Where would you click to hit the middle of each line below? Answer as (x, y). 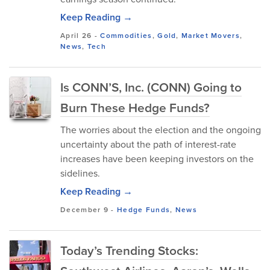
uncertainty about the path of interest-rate (148, 144)
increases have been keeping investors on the (157, 159)
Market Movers (211, 35)
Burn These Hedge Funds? (135, 107)
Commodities (126, 35)
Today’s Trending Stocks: (129, 250)
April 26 (76, 35)
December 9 (85, 209)
